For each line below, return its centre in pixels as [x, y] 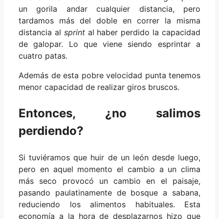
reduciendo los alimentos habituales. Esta [109, 204]
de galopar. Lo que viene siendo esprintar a [109, 44]
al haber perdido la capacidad [143, 32]
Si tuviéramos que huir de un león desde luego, [109, 157]
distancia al [41, 32]
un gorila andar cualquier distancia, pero [109, 9]
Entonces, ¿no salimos [109, 113]
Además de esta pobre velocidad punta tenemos [109, 75]
